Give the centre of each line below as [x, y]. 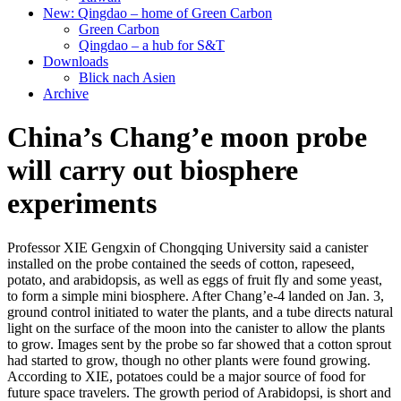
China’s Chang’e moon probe [187, 137]
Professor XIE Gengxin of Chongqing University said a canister [188, 247]
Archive [66, 94]
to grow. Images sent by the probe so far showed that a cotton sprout [199, 344]
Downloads [76, 61]
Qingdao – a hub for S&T [152, 45]
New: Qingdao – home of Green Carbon [158, 13]
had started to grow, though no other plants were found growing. [189, 360]
